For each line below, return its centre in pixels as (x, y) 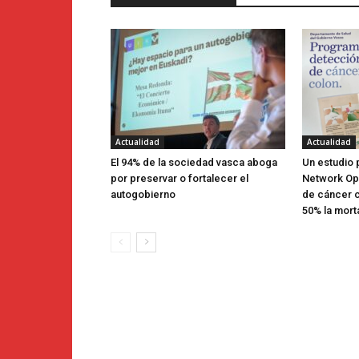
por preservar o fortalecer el (179, 179)
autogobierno (143, 195)
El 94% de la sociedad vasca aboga (194, 163)
